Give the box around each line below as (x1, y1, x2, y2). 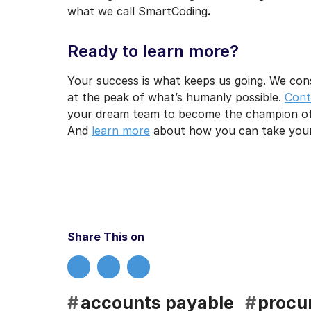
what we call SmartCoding (67, 4, 208, 19)
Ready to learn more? (67, 41, 239, 62)
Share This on (67, 230, 144, 244)
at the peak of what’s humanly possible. (67, 90, 285, 105)
